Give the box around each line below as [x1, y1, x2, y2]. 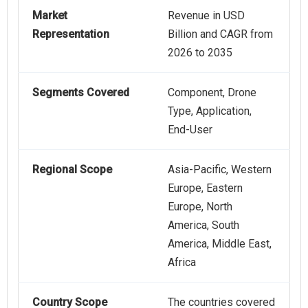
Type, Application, [168, 104, 252, 118]
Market [32, 8, 67, 22]
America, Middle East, [168, 236, 272, 250]
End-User [168, 122, 212, 136]
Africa [168, 255, 196, 269]
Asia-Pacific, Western [168, 162, 272, 176]
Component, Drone [168, 85, 256, 99]
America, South [168, 218, 239, 232]
